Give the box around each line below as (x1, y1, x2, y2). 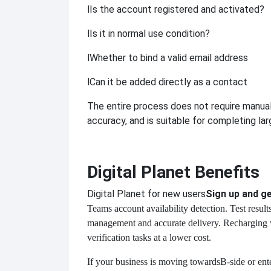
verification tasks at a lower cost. (87, 232, 211, 243)
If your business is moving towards (87, 256, 220, 267)
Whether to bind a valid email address (90, 52, 248, 64)
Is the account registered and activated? (90, 4, 264, 16)
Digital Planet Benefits (87, 162, 260, 183)
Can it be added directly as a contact (90, 76, 247, 88)
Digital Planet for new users (87, 188, 206, 200)
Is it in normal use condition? (90, 28, 210, 40)
